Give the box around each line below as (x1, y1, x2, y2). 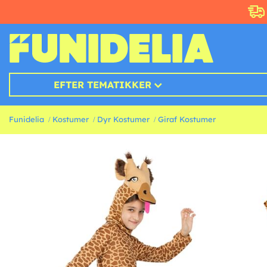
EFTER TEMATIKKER (54, 79, 152, 91)
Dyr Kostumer (97, 114, 150, 125)
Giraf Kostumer (158, 114, 216, 125)
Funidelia (9, 114, 44, 125)
